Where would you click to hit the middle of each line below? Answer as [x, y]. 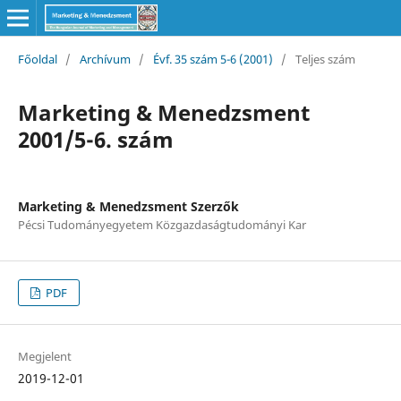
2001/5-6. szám [95, 139]
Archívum [105, 59]
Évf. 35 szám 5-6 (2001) [213, 59]
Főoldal [37, 59]
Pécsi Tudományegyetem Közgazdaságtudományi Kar [162, 224]
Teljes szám [325, 59]
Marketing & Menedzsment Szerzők [128, 206]
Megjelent [44, 356]
